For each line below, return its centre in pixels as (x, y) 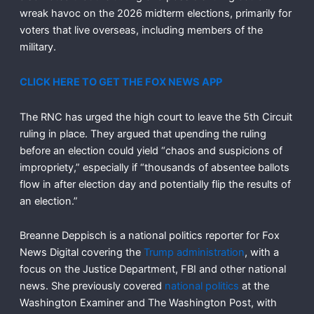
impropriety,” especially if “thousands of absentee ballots (154, 167)
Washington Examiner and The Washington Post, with (148, 303)
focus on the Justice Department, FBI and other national (152, 269)
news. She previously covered (92, 286)
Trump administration (194, 253)
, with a (261, 253)
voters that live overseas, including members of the (141, 30)
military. (39, 47)
